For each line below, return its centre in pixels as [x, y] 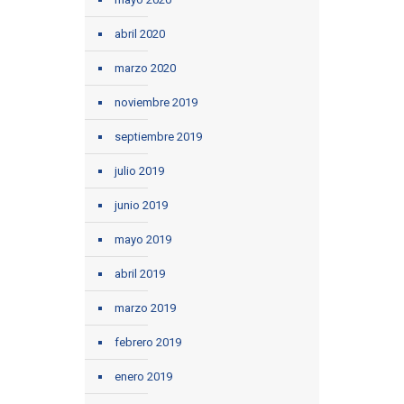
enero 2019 [143, 377]
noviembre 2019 [156, 103]
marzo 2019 [145, 308]
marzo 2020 [145, 69]
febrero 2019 [148, 343]
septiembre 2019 [158, 137]
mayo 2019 [143, 240]
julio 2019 [139, 171]
